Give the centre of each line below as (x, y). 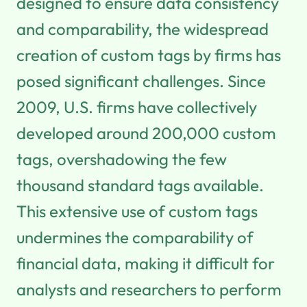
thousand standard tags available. (140, 185)
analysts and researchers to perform (149, 289)
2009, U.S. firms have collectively (137, 107)
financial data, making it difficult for (146, 263)
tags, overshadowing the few (122, 159)
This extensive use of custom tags (137, 211)
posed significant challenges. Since (141, 81)
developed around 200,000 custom (146, 133)
